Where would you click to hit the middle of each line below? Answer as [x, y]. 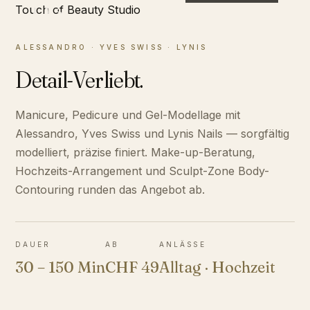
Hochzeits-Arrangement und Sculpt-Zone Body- [143, 171]
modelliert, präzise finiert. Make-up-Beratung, [136, 153]
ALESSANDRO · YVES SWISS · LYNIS [111, 47]
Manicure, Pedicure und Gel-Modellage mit [128, 115]
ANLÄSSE [183, 245]
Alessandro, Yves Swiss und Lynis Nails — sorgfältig [153, 134]
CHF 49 [133, 267]
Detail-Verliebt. [79, 80]
